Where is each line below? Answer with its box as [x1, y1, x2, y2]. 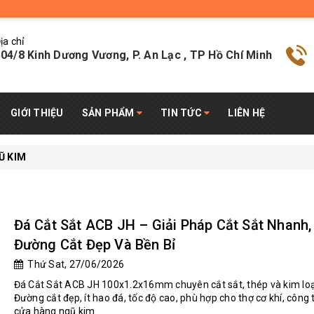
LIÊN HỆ [228, 107, 265, 118]
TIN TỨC [161, 107, 204, 118]
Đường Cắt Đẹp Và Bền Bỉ [13, 236, 176, 253]
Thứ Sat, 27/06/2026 [22, 259, 125, 270]
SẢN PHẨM [81, 107, 137, 118]
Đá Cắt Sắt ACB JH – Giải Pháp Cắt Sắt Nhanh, [13, 217, 312, 233]
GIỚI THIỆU [11, 107, 64, 118]
